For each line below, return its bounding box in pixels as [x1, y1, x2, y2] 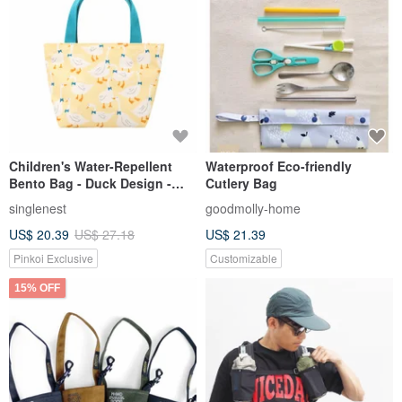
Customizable [210, 250, 277, 267]
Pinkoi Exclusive [13, 250, 93, 267]
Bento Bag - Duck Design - [9, 174, 171, 193]
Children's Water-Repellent [9, 157, 172, 176]
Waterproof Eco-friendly [205, 157, 352, 176]
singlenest [9, 199, 66, 218]
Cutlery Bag [205, 174, 277, 193]
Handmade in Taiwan [9, 191, 136, 210]
